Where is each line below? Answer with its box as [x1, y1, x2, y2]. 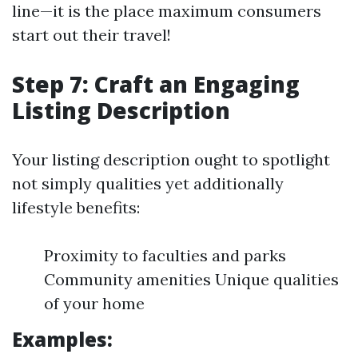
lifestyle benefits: [12, 197, 140, 217]
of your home [44, 293, 145, 313]
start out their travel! [12, 25, 171, 45]
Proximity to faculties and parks [44, 245, 286, 265]
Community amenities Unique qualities [44, 269, 339, 289]
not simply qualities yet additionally [12, 173, 284, 193]
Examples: [12, 326, 113, 352]
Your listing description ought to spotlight [12, 149, 330, 169]
